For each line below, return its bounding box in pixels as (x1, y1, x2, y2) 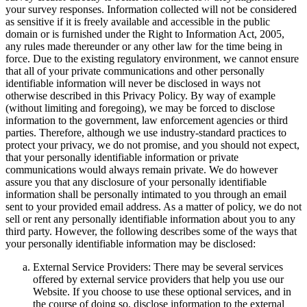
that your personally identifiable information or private (5, 151, 238, 163)
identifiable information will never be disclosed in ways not (5, 77, 260, 89)
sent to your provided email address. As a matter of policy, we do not (5, 200, 302, 212)
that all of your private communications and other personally (5, 64, 265, 77)
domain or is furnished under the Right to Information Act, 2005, (5, 27, 284, 40)
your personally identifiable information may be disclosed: (5, 237, 256, 249)
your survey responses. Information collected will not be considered (5, 3, 297, 15)
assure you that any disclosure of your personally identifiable (5, 175, 267, 188)
